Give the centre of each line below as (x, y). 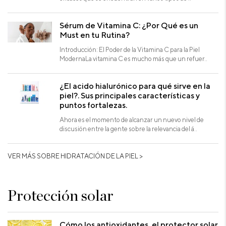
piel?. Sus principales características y (130, 95)
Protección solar (61, 196)
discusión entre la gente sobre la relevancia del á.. (129, 128)
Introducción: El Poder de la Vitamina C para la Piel (130, 49)
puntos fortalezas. (94, 105)
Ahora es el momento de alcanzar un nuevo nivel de (132, 119)
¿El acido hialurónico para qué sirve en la (135, 86)
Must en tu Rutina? (95, 35)
